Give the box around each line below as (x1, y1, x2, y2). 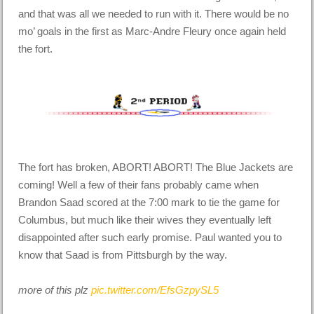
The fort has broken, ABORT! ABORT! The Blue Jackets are (18, 161, 294, 174)
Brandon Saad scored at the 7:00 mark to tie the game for (18, 196, 280, 209)
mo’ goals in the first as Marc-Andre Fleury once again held (18, 25, 287, 38)
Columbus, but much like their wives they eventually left (18, 214, 272, 226)
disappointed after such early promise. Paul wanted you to (18, 231, 282, 244)
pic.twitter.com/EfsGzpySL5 (91, 284, 219, 296)
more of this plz (18, 284, 92, 296)
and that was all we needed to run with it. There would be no (18, 8, 289, 20)
